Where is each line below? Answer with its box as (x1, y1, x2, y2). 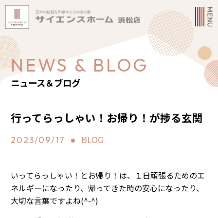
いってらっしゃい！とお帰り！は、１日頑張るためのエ (11, 169, 205, 182)
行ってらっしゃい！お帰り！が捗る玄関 (11, 109, 203, 125)
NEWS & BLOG (11, 53, 149, 76)
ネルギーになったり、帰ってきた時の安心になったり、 (11, 182, 204, 194)
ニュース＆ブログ (11, 76, 81, 90)
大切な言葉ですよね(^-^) (11, 195, 99, 207)
